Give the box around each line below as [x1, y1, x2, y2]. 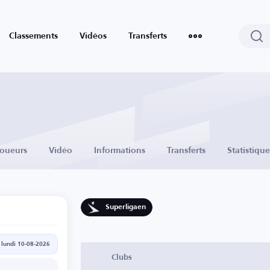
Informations [94, 146, 145, 155]
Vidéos [80, 32, 107, 40]
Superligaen [105, 204, 146, 212]
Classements [9, 32, 58, 40]
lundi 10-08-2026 [1, 240, 51, 247]
